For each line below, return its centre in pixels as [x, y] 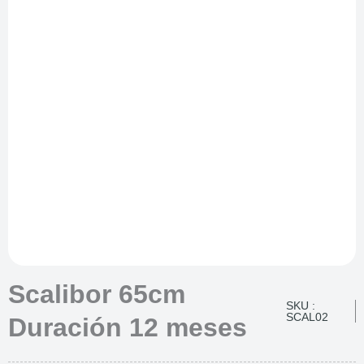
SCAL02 [308, 316]
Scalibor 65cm [97, 294]
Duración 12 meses [128, 327]
